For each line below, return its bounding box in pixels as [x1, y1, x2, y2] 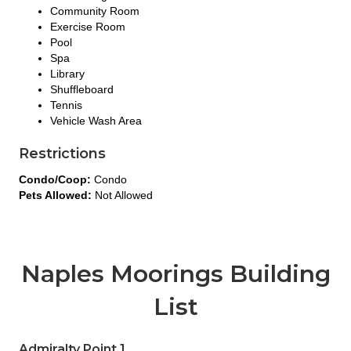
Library [50, 67, 85, 80]
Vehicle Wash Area [50, 114, 142, 127]
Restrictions [19, 144, 106, 162]
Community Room [50, 4, 139, 17]
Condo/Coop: [19, 172, 94, 186]
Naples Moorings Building [20, 259, 331, 288]
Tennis [50, 98, 82, 111]
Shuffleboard [50, 82, 114, 96]
